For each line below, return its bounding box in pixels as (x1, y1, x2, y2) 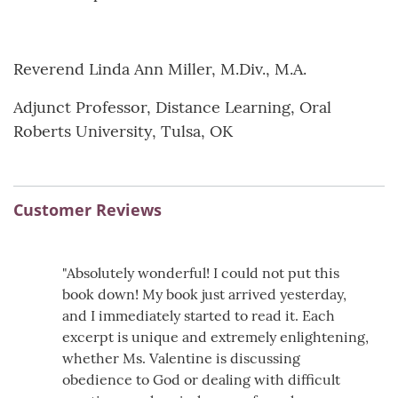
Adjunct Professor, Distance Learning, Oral (13, 96, 331, 117)
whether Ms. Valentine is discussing (62, 348, 300, 367)
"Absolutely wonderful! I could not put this (62, 263, 339, 282)
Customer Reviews (13, 198, 162, 220)
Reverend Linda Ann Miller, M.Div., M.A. (13, 58, 311, 79)
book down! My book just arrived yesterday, (62, 284, 346, 303)
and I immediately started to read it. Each (62, 306, 335, 324)
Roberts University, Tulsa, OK (13, 120, 237, 141)
